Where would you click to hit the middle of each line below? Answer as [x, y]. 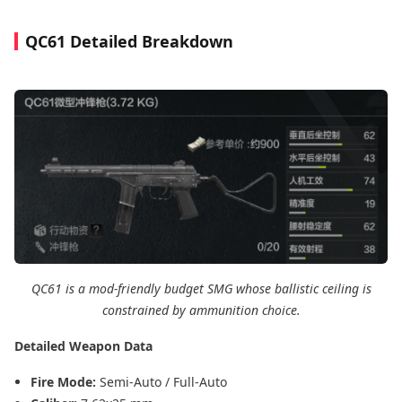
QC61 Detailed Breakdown [129, 42]
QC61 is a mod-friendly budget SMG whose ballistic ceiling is [201, 288]
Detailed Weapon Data [83, 345]
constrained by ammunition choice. [201, 310]
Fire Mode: [65, 381]
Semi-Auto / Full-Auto [163, 381]
